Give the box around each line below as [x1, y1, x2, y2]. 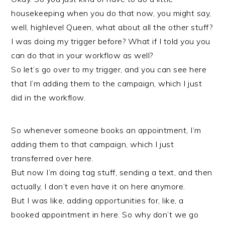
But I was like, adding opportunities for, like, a [11, 195, 184, 205]
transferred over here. [11, 153, 94, 163]
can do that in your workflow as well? [11, 50, 153, 60]
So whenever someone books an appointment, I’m [11, 125, 201, 135]
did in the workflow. [11, 92, 86, 102]
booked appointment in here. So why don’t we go [11, 209, 199, 219]
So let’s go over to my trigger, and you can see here [11, 64, 207, 74]
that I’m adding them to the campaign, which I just [11, 78, 202, 88]
